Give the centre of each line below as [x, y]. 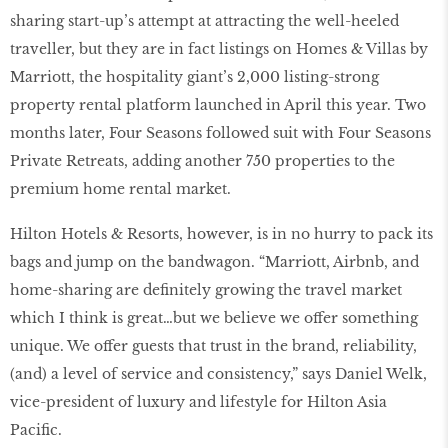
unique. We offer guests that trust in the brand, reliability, [213, 346]
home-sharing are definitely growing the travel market [206, 290]
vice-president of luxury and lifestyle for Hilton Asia [198, 402]
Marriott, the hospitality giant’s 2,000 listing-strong [194, 77]
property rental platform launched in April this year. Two [218, 105]
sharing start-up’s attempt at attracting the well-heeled [204, 21]
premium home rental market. [120, 189]
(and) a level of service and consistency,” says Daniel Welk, [218, 374]
